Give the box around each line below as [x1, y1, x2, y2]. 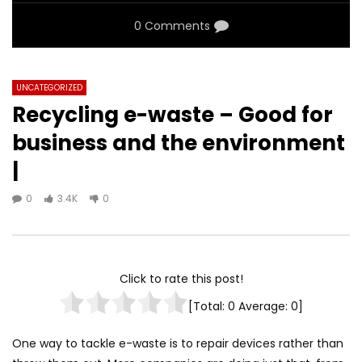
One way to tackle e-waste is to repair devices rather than [12, 335, 343, 351]
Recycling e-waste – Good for [12, 100, 333, 130]
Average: [235, 297, 291, 314]
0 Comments [133, 18, 210, 35]
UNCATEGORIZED [16, 82, 82, 95]
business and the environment [12, 128, 345, 158]
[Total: [188, 297, 228, 314]
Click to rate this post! [119, 270, 243, 287]
